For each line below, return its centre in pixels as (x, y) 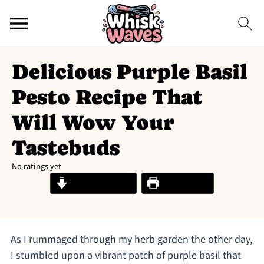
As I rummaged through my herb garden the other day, (131, 240)
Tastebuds (66, 148)
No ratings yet (37, 166)
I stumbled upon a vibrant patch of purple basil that (126, 255)
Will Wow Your (93, 122)
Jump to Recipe (100, 183)
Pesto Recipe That (107, 97)
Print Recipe (184, 183)
